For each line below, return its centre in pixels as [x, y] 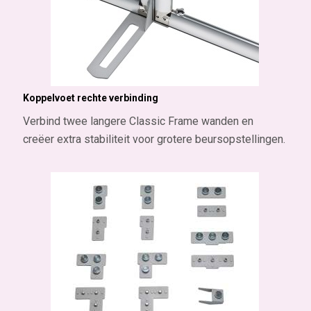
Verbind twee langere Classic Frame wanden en [138, 121]
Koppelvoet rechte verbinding [90, 98]
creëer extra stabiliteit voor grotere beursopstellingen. [154, 140]
